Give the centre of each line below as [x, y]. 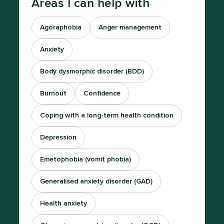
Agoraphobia [60, 27]
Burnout [53, 93]
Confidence [102, 93]
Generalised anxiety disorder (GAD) [96, 181]
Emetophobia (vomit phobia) [85, 159]
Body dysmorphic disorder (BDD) [92, 71]
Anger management [130, 27]
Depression [58, 137]
